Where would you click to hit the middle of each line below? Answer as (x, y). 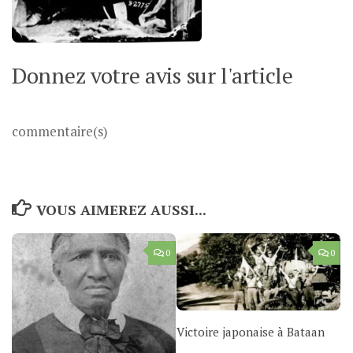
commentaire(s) (60, 131)
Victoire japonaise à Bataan (251, 332)
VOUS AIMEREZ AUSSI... (121, 210)
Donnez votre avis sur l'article (152, 75)
